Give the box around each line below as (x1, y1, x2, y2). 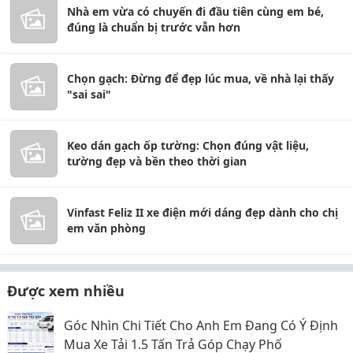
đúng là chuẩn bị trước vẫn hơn (67, 20, 240, 35)
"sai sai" (67, 87, 111, 102)
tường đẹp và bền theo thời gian (67, 154, 247, 169)
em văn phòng (67, 221, 146, 236)
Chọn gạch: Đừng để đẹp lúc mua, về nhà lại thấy (67, 71, 334, 86)
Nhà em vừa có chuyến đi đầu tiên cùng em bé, (67, 4, 324, 19)
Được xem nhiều (7, 281, 124, 300)
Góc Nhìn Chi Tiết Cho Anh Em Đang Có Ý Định (64, 317, 338, 334)
